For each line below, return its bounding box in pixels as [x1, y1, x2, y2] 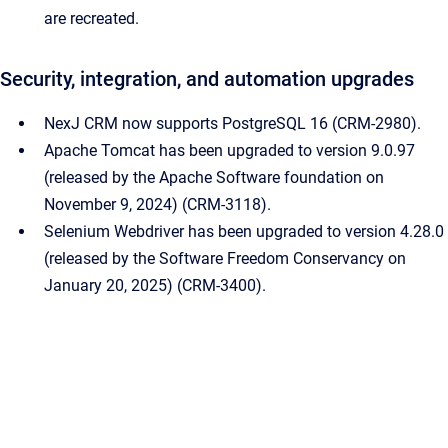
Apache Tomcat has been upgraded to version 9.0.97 [44, 141, 415, 160]
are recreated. [44, 9, 139, 28]
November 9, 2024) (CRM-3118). [44, 195, 271, 214]
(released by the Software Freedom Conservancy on [44, 249, 406, 268]
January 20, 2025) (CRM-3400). [44, 276, 266, 295]
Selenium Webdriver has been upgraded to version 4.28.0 [44, 222, 444, 241]
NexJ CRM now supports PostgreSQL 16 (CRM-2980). [44, 114, 421, 133]
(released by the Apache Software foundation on [44, 168, 384, 187]
